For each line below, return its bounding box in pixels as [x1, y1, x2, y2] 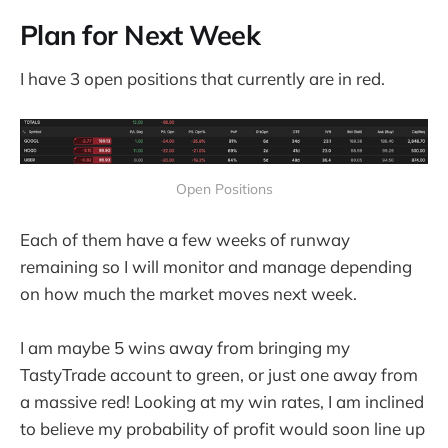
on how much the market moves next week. [20, 283, 357, 305]
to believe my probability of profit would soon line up [20, 418, 425, 440]
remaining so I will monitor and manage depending [20, 256, 412, 278]
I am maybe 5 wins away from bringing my [20, 337, 350, 359]
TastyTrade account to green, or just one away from [20, 364, 418, 386]
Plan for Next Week [20, 18, 261, 53]
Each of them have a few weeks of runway [20, 229, 350, 251]
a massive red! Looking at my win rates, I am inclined [20, 391, 424, 413]
